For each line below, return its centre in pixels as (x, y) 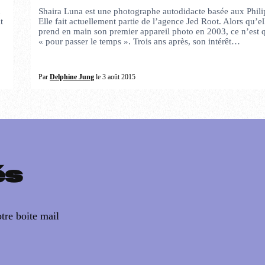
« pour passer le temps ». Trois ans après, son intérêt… (140, 41)
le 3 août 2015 (115, 77)
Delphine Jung (72, 77)
